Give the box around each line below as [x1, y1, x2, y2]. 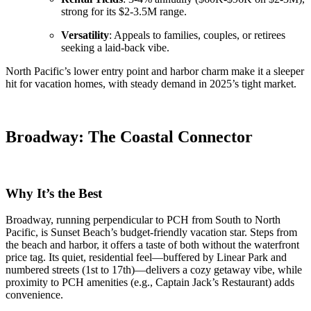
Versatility [61, 29, 109, 42]
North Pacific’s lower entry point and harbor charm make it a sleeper [6, 65, 304, 78]
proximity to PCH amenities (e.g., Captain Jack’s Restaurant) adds [6, 276, 294, 289]
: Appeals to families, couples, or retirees [109, 29, 285, 42]
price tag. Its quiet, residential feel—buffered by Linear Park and [6, 251, 287, 264]
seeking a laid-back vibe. [61, 42, 169, 54]
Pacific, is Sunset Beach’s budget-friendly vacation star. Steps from [6, 226, 297, 239]
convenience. [6, 289, 63, 301]
